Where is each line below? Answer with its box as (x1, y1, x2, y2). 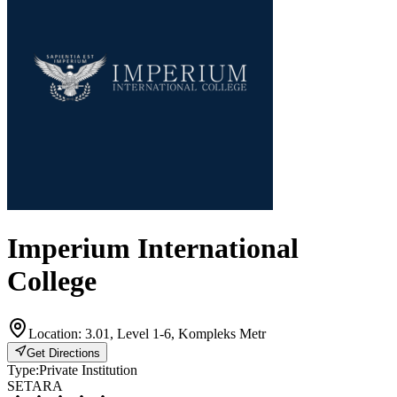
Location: (28, 325, 85, 341)
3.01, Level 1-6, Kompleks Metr (85, 325, 266, 341)
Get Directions (27, 346, 100, 360)
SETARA (7, 378, 63, 393)
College (7, 265, 97, 298)
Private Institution (39, 362, 137, 378)
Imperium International (7, 232, 299, 265)
